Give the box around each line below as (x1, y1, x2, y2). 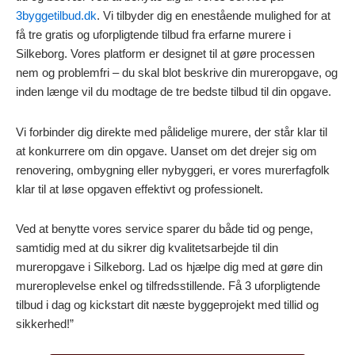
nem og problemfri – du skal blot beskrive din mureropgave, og (16, 66, 338, 80)
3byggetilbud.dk (16, 9, 97, 23)
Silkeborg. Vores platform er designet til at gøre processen (16, 47, 315, 61)
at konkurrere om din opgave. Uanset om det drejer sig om (16, 143, 317, 158)
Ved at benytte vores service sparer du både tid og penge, (16, 221, 313, 235)
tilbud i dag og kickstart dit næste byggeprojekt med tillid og (16, 297, 319, 311)
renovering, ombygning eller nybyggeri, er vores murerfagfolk (16, 162, 330, 177)
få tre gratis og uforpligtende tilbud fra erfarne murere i (16, 28, 291, 42)
